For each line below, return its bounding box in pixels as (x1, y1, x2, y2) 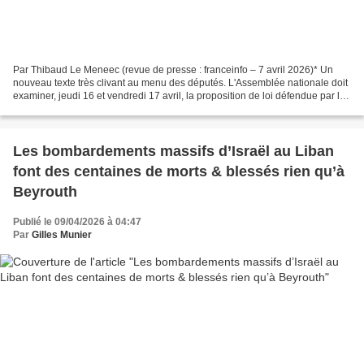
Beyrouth (13, 184, 77, 201)
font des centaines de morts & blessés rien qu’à (13, 163, 344, 180)
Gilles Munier (32, 229, 92, 241)
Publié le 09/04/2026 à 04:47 (13, 216, 141, 228)
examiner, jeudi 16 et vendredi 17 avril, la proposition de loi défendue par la (13, 90, 345, 102)
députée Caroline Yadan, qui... (13, 103, 147, 115)
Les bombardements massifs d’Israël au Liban (13, 143, 334, 160)
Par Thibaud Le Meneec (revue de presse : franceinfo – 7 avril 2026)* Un (13, 64, 333, 76)
